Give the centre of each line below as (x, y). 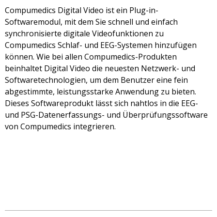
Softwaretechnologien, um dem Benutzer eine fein (96, 80)
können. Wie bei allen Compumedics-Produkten (91, 56)
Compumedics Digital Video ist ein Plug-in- (82, 10)
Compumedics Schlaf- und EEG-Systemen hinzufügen (101, 45)
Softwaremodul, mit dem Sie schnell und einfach (91, 22)
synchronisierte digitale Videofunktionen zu (84, 33)
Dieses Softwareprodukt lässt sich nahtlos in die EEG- (101, 103)
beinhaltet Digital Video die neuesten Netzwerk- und (100, 68)
